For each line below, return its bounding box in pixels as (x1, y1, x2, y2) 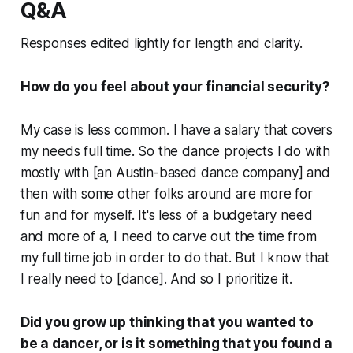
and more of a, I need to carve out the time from (20, 229, 317, 245)
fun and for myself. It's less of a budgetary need (20, 207, 313, 224)
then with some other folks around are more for (20, 186, 313, 203)
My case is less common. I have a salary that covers (20, 122, 333, 139)
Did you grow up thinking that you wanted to (20, 314, 314, 331)
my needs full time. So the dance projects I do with (20, 143, 331, 160)
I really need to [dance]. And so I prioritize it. (20, 271, 292, 288)
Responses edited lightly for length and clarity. (20, 35, 303, 52)
